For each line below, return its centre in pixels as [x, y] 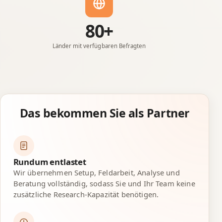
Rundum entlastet [50, 162]
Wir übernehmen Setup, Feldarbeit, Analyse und [96, 173]
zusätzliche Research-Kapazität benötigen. [86, 194]
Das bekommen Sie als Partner [105, 113]
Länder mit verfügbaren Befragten [99, 46]
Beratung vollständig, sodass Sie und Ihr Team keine [104, 184]
